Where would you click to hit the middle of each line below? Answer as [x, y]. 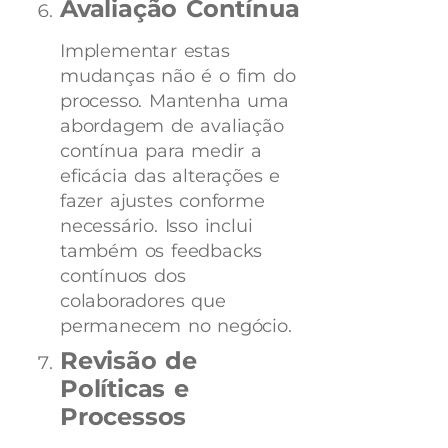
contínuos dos [123, 275]
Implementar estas [145, 50]
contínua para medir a [161, 150]
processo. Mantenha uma [174, 100]
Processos [123, 416]
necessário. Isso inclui [156, 225]
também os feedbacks [161, 250]
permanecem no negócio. [176, 325]
